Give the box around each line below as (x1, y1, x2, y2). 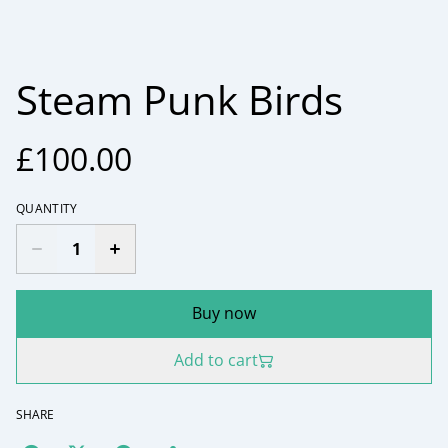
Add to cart (174, 349, 258, 371)
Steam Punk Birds (16, 72, 343, 127)
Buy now (192, 302, 256, 324)
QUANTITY (16, 200, 78, 217)
